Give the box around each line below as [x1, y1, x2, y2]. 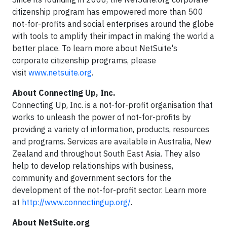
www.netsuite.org [28, 67, 92, 78]
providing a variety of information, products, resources [12, 124, 209, 134]
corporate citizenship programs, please [12, 55, 156, 65]
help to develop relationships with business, [12, 161, 173, 171]
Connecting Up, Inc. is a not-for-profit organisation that [12, 100, 213, 110]
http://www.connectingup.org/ [22, 197, 131, 207]
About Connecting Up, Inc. [12, 88, 116, 98]
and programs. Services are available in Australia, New [12, 136, 211, 146]
